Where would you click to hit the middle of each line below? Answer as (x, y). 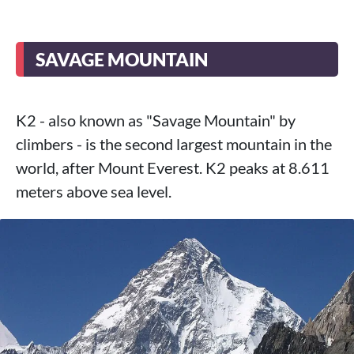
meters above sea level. (94, 191)
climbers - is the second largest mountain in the (174, 144)
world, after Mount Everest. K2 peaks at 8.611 (173, 168)
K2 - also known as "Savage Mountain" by (156, 120)
